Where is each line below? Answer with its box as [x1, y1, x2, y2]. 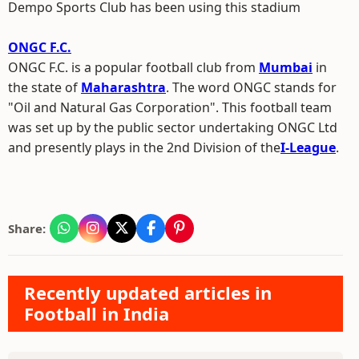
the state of [8, 79, 81, 96]
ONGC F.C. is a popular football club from [8, 58, 259, 76]
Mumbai [259, 58, 313, 76]
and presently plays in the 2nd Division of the [8, 139, 280, 156]
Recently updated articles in [24, 280, 272, 305]
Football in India [24, 301, 169, 325]
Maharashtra [81, 79, 166, 96]
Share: [8, 220, 46, 236]
